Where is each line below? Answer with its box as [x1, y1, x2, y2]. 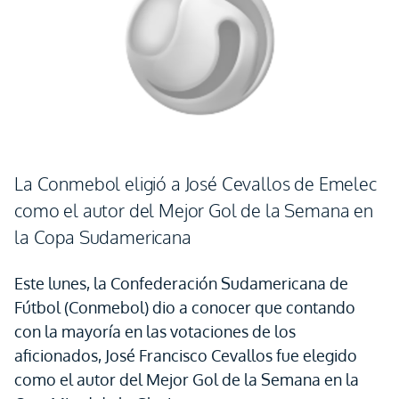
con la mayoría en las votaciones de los [14, 322, 296, 341]
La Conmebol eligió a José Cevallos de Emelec [14, 172, 377, 195]
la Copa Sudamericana [14, 225, 191, 248]
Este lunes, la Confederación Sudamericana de [14, 273, 348, 293]
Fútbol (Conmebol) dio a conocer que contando [14, 297, 355, 317]
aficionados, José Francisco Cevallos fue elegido [14, 346, 357, 365]
